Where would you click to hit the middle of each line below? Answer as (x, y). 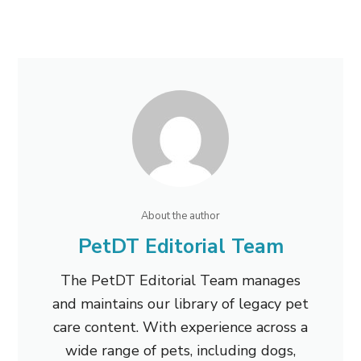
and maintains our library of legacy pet (180, 304)
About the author (180, 216)
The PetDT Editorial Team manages (180, 280)
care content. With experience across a (180, 327)
